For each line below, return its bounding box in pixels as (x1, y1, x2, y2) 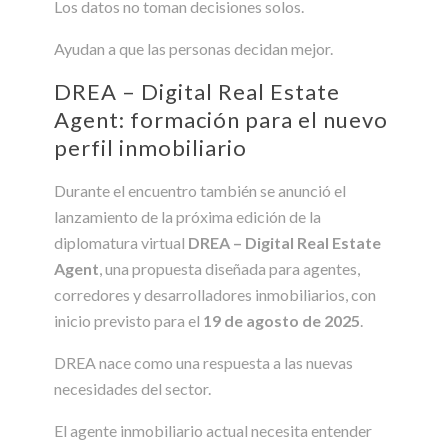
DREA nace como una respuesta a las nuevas (54, 352, 353, 372)
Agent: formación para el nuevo (54, 105, 388, 133)
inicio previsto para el (54, 310, 203, 330)
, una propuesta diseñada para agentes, (99, 258, 360, 278)
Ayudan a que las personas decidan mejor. (54, 38, 333, 58)
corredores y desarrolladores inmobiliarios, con (54, 284, 376, 304)
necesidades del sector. (54, 378, 211, 398)
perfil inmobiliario (54, 133, 247, 161)
